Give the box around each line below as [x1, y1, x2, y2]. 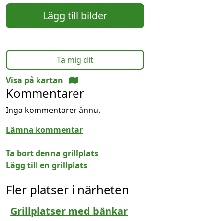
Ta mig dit [57, 54, 93, 66]
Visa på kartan [6, 75, 63, 86]
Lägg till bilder [43, 9, 107, 23]
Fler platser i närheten [6, 182, 129, 198]
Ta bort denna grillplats [6, 148, 98, 159]
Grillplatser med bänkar [10, 204, 128, 218]
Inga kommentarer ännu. [6, 105, 100, 116]
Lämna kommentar [6, 124, 83, 136]
